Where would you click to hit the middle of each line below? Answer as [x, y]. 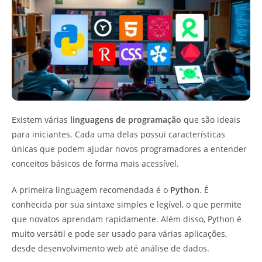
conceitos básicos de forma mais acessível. [95, 163]
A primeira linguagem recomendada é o [91, 189]
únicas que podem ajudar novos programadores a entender [129, 149]
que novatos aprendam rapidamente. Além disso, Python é [127, 219]
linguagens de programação [126, 119]
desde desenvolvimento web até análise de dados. [111, 248]
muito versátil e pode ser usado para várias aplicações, [119, 233]
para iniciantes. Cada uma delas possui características [118, 134]
